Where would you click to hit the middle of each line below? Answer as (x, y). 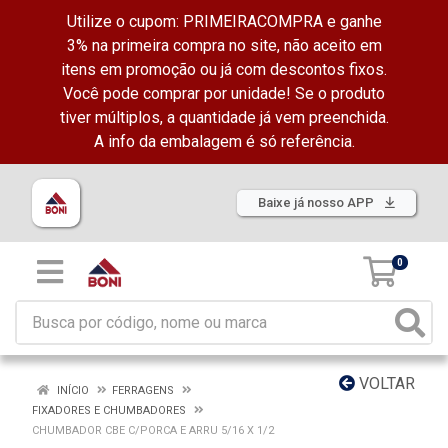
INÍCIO (71, 390)
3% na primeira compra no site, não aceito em (224, 45)
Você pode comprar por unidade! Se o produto (224, 93)
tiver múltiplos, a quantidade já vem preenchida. (224, 117)
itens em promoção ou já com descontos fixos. (224, 69)
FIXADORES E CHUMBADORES (109, 410)
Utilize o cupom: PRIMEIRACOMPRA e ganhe (224, 21)
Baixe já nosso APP (317, 202)
